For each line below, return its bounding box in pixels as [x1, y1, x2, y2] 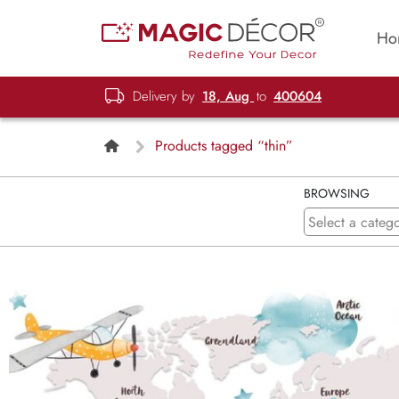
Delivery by [128, 85, 200, 106]
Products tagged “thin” [150, 135, 293, 157]
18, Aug [202, 85, 255, 106]
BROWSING [303, 184, 370, 202]
